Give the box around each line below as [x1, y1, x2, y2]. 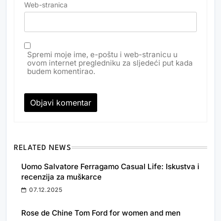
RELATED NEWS [14, 145, 72, 152]
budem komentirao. [27, 67, 95, 76]
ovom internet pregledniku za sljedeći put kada [27, 58, 193, 68]
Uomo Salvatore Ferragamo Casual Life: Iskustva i [21, 162, 199, 172]
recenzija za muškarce [21, 172, 102, 182]
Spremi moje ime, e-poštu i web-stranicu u [27, 50, 178, 60]
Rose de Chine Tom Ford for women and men [21, 208, 181, 218]
